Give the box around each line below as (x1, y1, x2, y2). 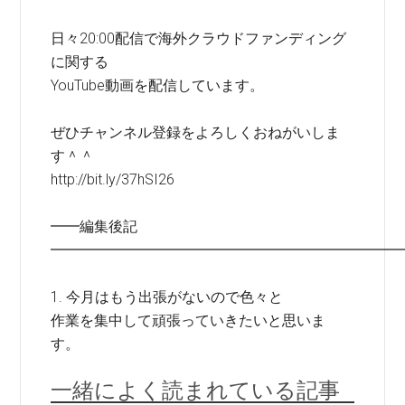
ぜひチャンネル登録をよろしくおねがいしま (51, 124, 341, 141)
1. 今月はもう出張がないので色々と (51, 288, 284, 306)
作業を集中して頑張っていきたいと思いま (51, 312, 326, 329)
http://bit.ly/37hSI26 (51, 171, 175, 188)
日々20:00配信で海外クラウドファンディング (51, 30, 347, 47)
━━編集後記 (51, 218, 138, 235)
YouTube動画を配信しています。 (51, 77, 265, 94)
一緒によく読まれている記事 (51, 377, 341, 403)
